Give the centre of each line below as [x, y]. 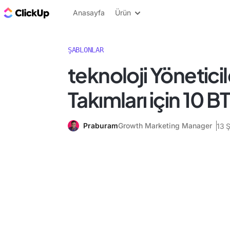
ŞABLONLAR [86, 50]
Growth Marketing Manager [165, 126]
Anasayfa [89, 13]
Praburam [101, 126]
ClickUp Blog [77, 12]
